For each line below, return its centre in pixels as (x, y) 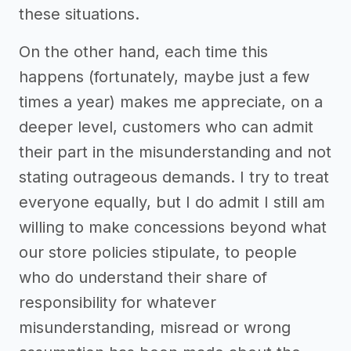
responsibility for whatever (118, 303)
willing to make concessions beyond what (173, 228)
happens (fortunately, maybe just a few (164, 77)
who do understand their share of (143, 278)
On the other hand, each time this (143, 52)
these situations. (79, 14)
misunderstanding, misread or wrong (155, 328)
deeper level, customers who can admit (166, 127)
